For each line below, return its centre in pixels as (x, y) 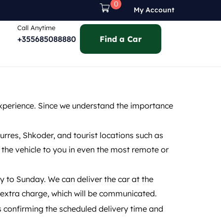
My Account (154, 10)
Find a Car (120, 39)
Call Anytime (36, 28)
